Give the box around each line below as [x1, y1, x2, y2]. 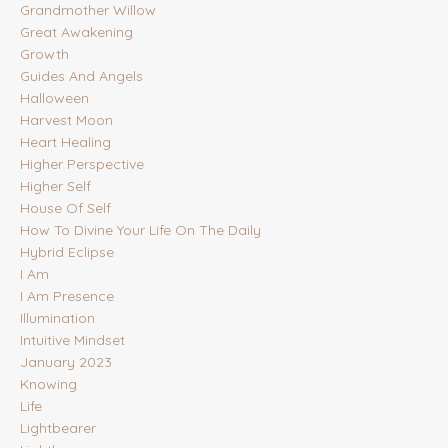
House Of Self [20, 199, 111, 218]
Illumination [20, 309, 95, 328]
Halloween [20, 89, 89, 108]
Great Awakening [20, 23, 133, 42]
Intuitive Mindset [20, 331, 125, 350]
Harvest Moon [20, 111, 113, 130]
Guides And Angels [20, 67, 143, 86]
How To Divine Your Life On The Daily [20, 221, 261, 240]
